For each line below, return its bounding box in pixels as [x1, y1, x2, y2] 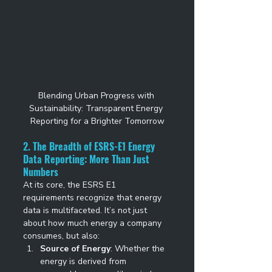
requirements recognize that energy [23, 191, 164, 203]
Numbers [23, 164, 58, 179]
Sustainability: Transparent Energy [29, 102, 165, 114]
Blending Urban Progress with [38, 89, 157, 101]
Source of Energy [40, 242, 110, 254]
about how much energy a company [23, 217, 164, 229]
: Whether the [110, 242, 167, 254]
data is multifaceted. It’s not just [23, 204, 149, 216]
